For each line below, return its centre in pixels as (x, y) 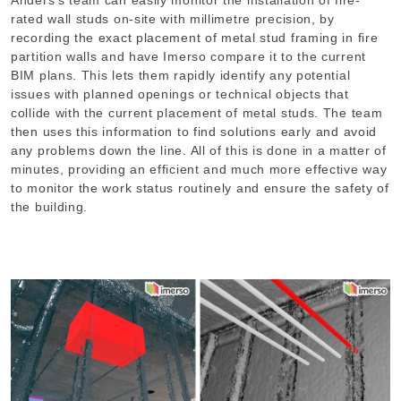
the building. (50, 206)
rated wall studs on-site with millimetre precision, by (173, 18)
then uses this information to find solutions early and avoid (194, 131)
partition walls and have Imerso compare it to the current (188, 56)
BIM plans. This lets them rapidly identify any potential (181, 75)
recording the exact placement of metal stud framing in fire (195, 37)
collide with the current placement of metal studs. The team (197, 112)
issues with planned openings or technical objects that (180, 94)
